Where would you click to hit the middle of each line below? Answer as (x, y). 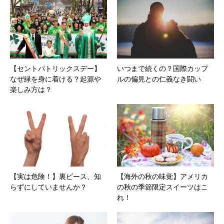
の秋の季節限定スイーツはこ (162, 187)
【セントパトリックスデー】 (55, 68)
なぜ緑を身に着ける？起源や (55, 79)
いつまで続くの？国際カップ (162, 68)
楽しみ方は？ (31, 89)
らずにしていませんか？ (48, 187)
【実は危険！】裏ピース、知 (55, 176)
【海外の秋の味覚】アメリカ (162, 176)
